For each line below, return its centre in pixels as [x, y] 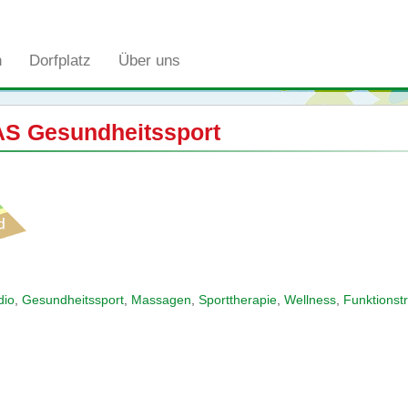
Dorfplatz [60, 61]
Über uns [149, 61]
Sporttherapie [237, 299]
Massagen [161, 299]
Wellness [310, 299]
